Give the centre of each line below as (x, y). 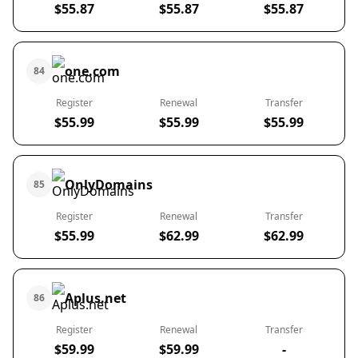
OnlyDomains (109, 185)
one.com (92, 71)
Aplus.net (95, 298)
